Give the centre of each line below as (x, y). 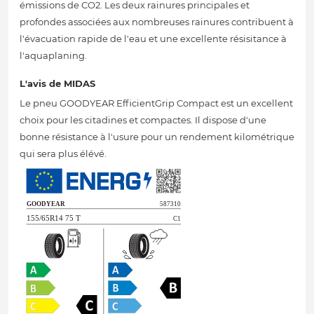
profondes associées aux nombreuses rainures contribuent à (157, 22)
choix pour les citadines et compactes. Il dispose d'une (143, 120)
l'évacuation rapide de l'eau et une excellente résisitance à (153, 39)
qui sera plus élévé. (63, 154)
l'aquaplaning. (53, 56)
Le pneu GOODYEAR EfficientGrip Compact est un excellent (156, 103)
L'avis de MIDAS (57, 84)
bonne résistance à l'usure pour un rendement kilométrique (157, 137)
